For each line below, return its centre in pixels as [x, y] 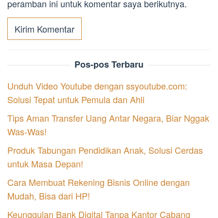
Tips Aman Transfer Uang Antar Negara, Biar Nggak [108, 118]
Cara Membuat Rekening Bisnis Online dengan [99, 182]
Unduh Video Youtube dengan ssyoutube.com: [97, 85]
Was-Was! [27, 131]
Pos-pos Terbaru [109, 64]
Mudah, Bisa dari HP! [49, 195]
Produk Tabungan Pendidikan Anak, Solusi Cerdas [105, 150]
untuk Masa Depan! [45, 163]
